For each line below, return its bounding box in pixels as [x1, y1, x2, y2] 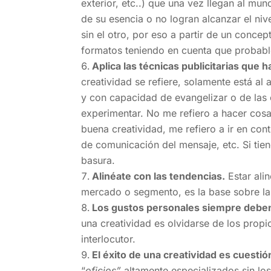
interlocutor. [81, 232, 136, 245]
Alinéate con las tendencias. [92, 169, 226, 182]
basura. [81, 154, 116, 166]
